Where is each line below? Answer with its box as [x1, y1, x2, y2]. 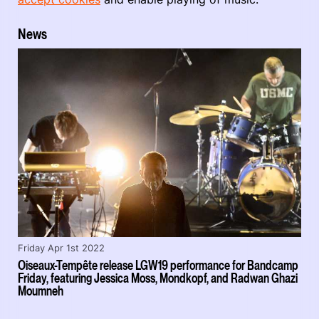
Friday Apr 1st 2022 [18, 243, 105, 254]
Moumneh [18, 283, 63, 299]
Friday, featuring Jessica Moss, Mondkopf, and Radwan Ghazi [18, 271, 298, 286]
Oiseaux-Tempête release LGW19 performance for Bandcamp [18, 258, 298, 273]
